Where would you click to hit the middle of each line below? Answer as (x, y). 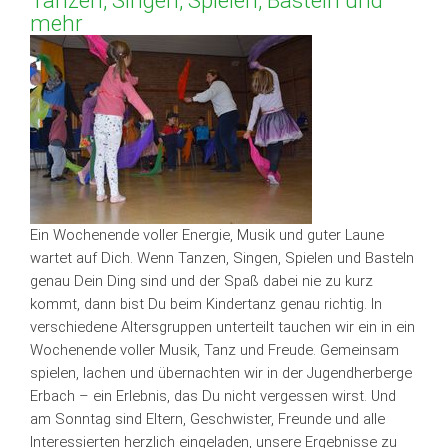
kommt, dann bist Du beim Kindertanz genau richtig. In (206, 304)
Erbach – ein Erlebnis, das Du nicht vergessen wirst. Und (213, 396)
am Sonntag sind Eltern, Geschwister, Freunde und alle (207, 419)
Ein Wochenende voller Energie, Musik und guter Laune (207, 235)
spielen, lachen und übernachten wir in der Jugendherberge (221, 373)
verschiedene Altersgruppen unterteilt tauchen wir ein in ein (222, 327)
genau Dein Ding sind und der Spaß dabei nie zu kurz (201, 281)
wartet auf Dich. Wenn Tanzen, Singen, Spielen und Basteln (222, 258)
